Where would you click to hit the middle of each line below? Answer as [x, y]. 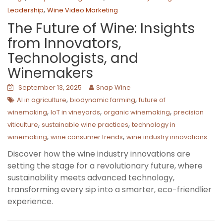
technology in [154, 124]
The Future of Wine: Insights [101, 28]
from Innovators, [64, 43]
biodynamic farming [103, 100]
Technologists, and [73, 58]
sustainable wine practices [85, 124]
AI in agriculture [42, 100]
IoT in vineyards [75, 112]
